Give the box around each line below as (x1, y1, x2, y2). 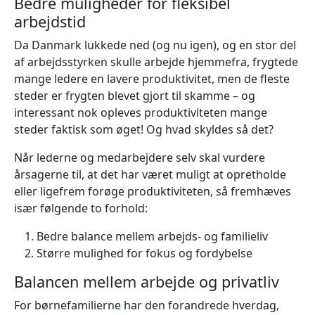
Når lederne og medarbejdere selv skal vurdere (14, 149, 265, 165)
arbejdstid (14, 11, 86, 32)
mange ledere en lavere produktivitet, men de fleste (14, 70, 290, 86)
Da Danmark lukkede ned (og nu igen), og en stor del (14, 37, 296, 53)
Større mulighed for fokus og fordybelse (37, 245, 252, 261)
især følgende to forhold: (14, 200, 148, 216)
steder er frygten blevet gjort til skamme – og (14, 87, 255, 103)
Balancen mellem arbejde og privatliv (14, 271, 279, 292)
